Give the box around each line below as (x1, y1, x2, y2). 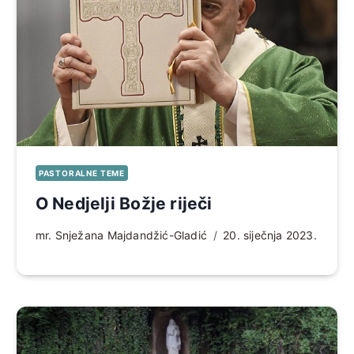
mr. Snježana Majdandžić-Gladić (35, 228, 208, 242)
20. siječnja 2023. (223, 228, 317, 242)
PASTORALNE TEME (38, 168, 125, 178)
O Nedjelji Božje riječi (35, 193, 213, 213)
